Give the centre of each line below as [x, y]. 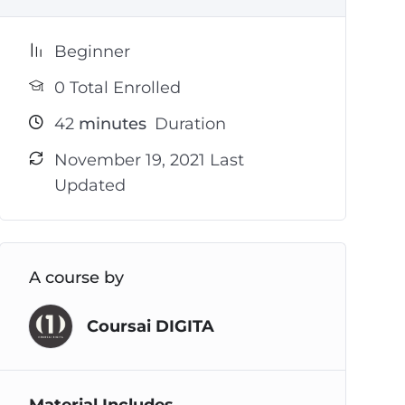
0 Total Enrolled [117, 88]
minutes [110, 124]
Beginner [92, 52]
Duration [188, 124]
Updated [89, 185]
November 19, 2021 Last [149, 160]
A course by [76, 278]
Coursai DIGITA [150, 326]
